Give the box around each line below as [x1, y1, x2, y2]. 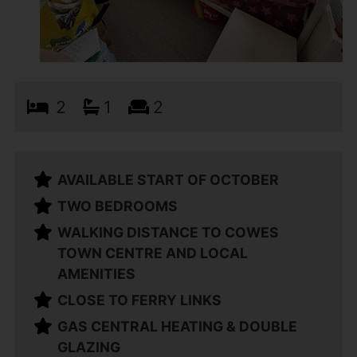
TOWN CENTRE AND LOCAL [57, 244, 249, 261]
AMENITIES [57, 265, 136, 282]
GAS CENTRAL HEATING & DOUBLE [57, 317, 298, 335]
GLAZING [57, 338, 121, 355]
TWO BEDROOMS [57, 197, 178, 214]
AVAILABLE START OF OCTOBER [57, 171, 280, 188]
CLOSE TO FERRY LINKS [57, 291, 222, 308]
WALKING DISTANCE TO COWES [57, 223, 280, 241]
